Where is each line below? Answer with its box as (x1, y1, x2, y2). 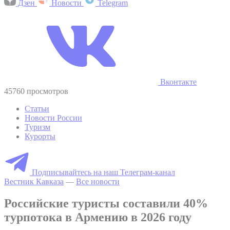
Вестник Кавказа (4, 177, 64, 186)
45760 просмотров (4, 86, 68, 95)
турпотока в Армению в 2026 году (4, 210, 191, 224)
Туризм (25, 122, 50, 131)
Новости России (25, 113, 82, 122)
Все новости (76, 177, 120, 186)
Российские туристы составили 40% (4, 196, 208, 210)
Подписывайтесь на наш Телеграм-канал (32, 167, 175, 177)
